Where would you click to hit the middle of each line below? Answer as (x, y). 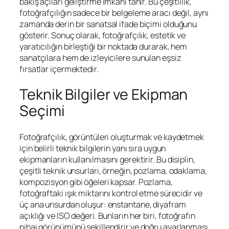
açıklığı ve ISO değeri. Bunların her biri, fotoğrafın (107, 215)
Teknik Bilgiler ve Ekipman (104, 95)
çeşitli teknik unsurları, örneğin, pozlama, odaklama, (113, 170)
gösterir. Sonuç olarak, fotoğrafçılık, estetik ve (103, 35)
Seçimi (42, 111)
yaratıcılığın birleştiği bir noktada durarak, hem (104, 46)
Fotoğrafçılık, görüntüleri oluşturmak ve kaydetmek (112, 137)
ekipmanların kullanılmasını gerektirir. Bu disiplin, (107, 159)
